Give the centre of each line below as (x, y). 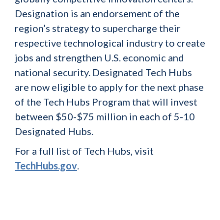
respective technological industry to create (110, 43)
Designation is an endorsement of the (97, 13)
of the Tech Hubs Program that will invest (106, 102)
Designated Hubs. (54, 131)
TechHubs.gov (46, 165)
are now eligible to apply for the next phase (109, 87)
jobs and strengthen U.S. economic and (99, 57)
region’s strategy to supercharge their (98, 28)
